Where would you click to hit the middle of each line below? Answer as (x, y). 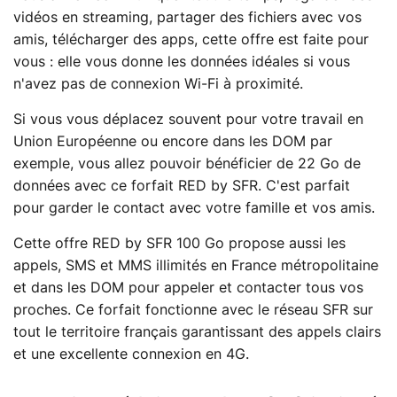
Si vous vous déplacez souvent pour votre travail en (188, 120)
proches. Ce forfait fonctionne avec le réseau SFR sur (193, 311)
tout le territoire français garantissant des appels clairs (197, 333)
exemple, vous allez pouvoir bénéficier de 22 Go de (187, 164)
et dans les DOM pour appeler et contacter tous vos (188, 288)
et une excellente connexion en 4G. (131, 355)
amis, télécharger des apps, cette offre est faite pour (191, 40)
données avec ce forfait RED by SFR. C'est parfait (182, 187)
